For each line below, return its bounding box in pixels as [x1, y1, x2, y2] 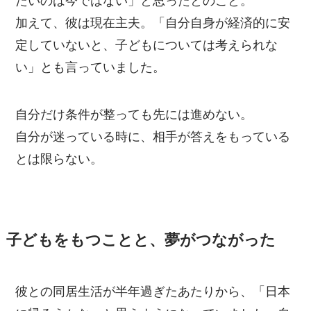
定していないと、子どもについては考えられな [15, 37, 278, 52]
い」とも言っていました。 [15, 60, 166, 74]
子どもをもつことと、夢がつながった [6, 231, 276, 249]
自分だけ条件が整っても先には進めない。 [15, 107, 253, 121]
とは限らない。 [15, 151, 103, 166]
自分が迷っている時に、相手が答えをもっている [15, 129, 291, 144]
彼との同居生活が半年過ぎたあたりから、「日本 [15, 284, 291, 299]
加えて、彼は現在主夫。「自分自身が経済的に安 [15, 15, 291, 30]
